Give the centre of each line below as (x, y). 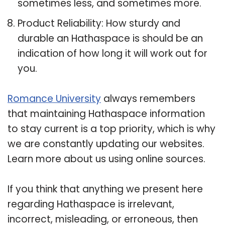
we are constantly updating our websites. (106, 144)
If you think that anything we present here (105, 189)
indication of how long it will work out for (113, 53)
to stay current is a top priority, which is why (111, 129)
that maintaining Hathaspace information (106, 114)
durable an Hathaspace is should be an (110, 38)
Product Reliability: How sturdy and (99, 23)
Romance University (54, 98)
